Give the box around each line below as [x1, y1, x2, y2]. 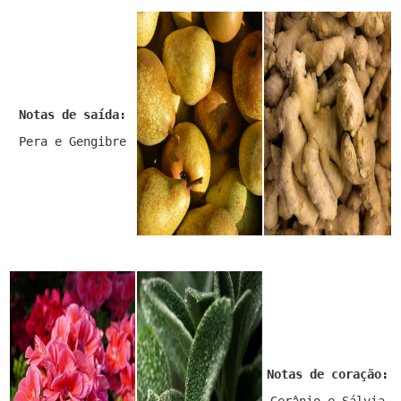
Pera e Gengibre [19, 134, 126, 149]
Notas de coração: [267, 367, 388, 382]
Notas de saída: [19, 107, 126, 123]
